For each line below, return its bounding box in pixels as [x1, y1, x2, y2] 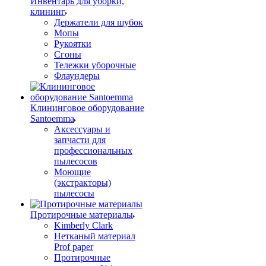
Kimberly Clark [54, 220, 113, 230]
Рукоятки [54, 39, 91, 49]
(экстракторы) [54, 178, 111, 188]
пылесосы [54, 188, 94, 198]
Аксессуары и [54, 124, 110, 134]
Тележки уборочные [54, 60, 136, 70]
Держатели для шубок [54, 17, 143, 27]
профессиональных [54, 145, 132, 156]
